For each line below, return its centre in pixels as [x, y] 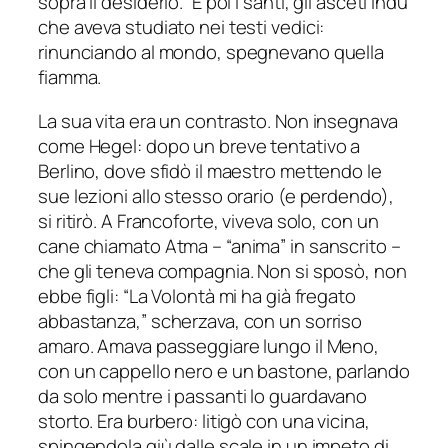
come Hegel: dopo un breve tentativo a [199, 145]
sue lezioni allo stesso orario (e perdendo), [216, 195]
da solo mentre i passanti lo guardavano [203, 395]
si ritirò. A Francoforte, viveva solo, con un [208, 220]
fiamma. [70, 77]
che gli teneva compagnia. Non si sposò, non [222, 270]
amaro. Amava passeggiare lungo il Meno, [209, 345]
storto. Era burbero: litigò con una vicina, [204, 420]
